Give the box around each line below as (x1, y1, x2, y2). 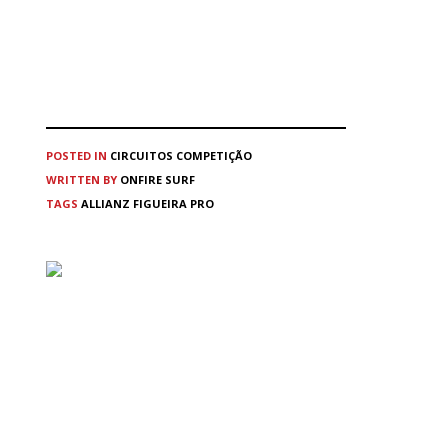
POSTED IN (46, 148, 107, 164)
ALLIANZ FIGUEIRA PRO (81, 196, 214, 212)
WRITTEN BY (46, 172, 120, 188)
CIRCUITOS (110, 148, 173, 164)
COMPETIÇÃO (176, 148, 252, 164)
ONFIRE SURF (120, 172, 195, 188)
